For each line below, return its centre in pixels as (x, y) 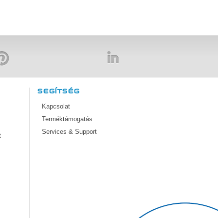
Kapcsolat (56, 106)
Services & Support (69, 132)
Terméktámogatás (67, 119)
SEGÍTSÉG (58, 91)
